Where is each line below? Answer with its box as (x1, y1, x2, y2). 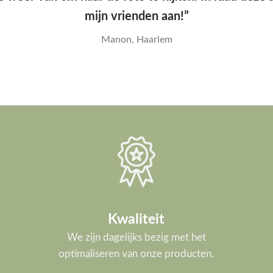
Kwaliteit (108, 192, 165, 207)
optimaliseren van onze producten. (58, 229, 214, 240)
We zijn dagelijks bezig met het (66, 213, 206, 224)
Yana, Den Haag (140, 14, 205, 24)
